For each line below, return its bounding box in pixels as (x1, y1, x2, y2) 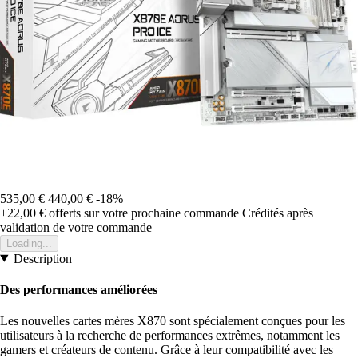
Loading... (6, 237, 52, 249)
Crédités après (242, 205, 313, 220)
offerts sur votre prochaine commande (46, 205, 239, 220)
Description (13, 251, 72, 265)
